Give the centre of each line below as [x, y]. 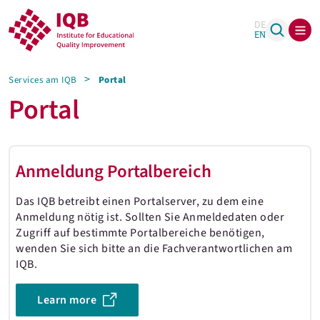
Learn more [67, 300]
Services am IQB [43, 80]
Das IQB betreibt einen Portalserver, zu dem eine [140, 201]
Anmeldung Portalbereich [114, 171]
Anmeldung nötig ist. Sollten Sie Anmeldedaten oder [150, 217]
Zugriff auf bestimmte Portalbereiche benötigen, [140, 233]
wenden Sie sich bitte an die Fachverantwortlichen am [154, 249]
